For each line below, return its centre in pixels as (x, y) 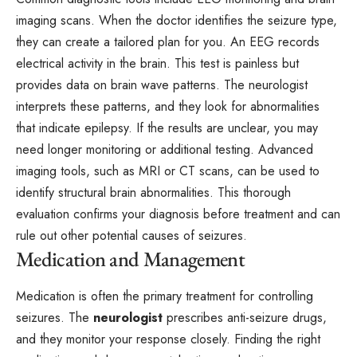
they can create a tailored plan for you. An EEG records (168, 42)
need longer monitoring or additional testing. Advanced (165, 150)
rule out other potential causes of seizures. (131, 236)
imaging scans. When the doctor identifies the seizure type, (177, 21)
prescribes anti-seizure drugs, (245, 317)
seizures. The (55, 317)
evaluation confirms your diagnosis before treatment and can (178, 214)
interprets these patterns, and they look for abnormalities (168, 107)
